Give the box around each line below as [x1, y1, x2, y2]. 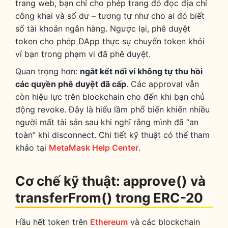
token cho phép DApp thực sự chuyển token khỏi [15, 36, 205, 46]
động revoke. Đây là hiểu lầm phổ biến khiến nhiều [15, 104, 210, 115]
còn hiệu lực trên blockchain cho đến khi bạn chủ [15, 92, 205, 102]
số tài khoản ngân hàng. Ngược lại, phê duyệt [15, 23, 190, 34]
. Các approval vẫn [126, 79, 199, 90]
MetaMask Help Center [49, 142, 138, 153]
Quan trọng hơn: [15, 66, 80, 77]
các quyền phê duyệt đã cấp [15, 79, 126, 90]
